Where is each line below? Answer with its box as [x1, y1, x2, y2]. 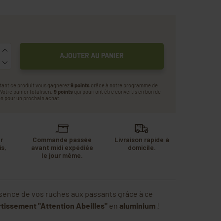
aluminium [119, 200, 155, 210]
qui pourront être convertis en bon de [73, 88, 161, 95]
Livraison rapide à [114, 135, 169, 144]
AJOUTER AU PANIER [59, 51, 124, 60]
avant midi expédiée [31, 143, 93, 151]
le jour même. [41, 150, 83, 159]
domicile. [127, 143, 156, 151]
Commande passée [32, 135, 92, 144]
